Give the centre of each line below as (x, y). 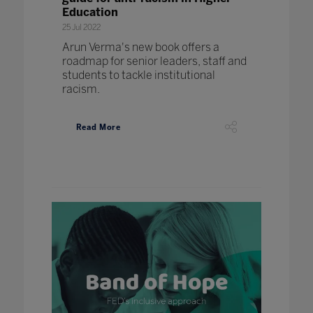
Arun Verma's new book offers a (140, 47)
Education (90, 12)
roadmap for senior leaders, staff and (154, 61)
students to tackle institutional (138, 75)
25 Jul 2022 (81, 27)
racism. (81, 89)
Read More (98, 128)
